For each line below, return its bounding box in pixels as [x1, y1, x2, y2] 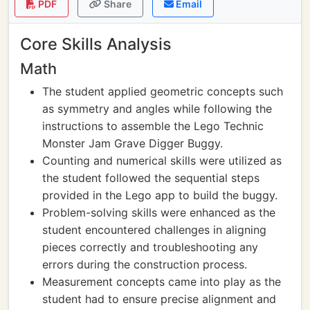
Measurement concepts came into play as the [42, 275, 281, 289]
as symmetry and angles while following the [42, 102, 272, 116]
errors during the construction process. [42, 257, 247, 271]
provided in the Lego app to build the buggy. [42, 188, 277, 202]
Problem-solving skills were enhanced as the [42, 206, 275, 219]
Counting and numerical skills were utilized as [42, 154, 282, 167]
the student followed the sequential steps [42, 171, 259, 185]
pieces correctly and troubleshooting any [42, 240, 258, 254]
